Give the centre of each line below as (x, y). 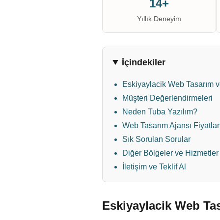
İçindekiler (144, 62)
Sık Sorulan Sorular (156, 139)
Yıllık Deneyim (159, 19)
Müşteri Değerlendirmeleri (167, 98)
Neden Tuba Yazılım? (160, 112)
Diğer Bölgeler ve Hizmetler (170, 153)
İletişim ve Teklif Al (154, 167)
